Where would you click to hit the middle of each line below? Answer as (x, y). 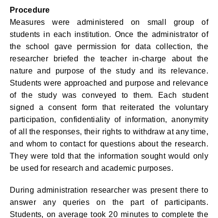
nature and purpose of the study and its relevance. (109, 71)
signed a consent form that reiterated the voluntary (109, 107)
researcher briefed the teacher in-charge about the (109, 59)
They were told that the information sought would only (109, 156)
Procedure (30, 10)
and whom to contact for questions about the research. (109, 144)
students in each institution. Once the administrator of (109, 34)
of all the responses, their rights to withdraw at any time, (109, 132)
